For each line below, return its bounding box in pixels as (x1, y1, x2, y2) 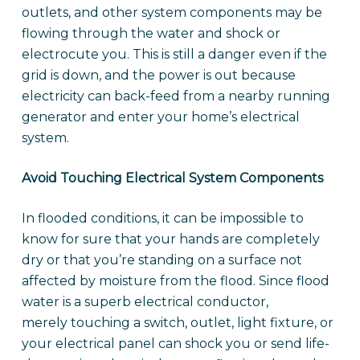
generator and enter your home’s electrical (21, 109, 300, 125)
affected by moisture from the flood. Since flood (21, 273, 329, 288)
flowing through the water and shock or (21, 26, 280, 41)
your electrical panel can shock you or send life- (21, 336, 329, 351)
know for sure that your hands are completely (21, 231, 320, 247)
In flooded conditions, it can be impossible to (21, 211, 304, 226)
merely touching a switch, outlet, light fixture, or (21, 315, 333, 330)
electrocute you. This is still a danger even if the (21, 47, 327, 62)
